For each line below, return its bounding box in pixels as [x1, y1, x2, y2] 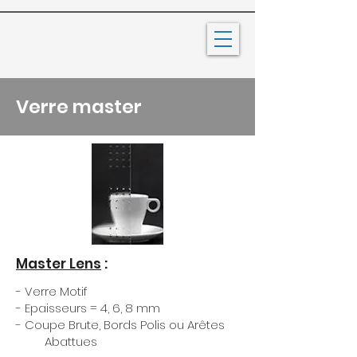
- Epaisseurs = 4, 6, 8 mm [16, 300, 160, 316]
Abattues [16, 333, 97, 350]
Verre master [16, 94, 142, 120]
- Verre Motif [16, 283, 88, 300]
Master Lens [16, 254, 101, 273]
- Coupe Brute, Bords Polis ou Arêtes [16, 316, 234, 333]
